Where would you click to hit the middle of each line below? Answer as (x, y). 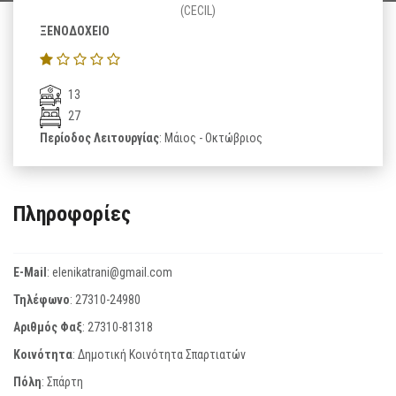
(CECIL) (198, 11)
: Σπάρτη (62, 381)
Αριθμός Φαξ (48, 327)
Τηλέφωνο (42, 299)
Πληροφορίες (72, 213)
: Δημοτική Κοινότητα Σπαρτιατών (159, 354)
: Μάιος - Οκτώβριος (211, 137)
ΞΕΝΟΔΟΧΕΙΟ (75, 31)
